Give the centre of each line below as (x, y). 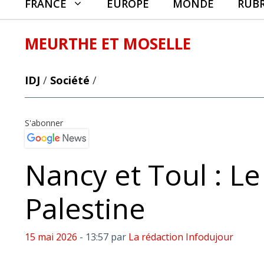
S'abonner (44, 123)
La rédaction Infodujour (181, 237)
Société (70, 80)
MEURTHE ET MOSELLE (108, 44)
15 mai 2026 (51, 237)
